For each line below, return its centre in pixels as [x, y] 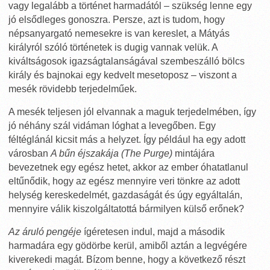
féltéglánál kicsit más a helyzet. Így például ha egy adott [127, 140]
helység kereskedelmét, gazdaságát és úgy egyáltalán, [125, 195]
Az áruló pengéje [45, 232]
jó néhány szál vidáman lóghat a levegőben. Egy [112, 126]
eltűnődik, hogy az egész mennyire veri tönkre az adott [124, 181]
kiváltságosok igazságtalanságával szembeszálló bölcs [127, 61]
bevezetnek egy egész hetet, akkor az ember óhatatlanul [128, 167]
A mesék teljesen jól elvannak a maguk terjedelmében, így [132, 112]
